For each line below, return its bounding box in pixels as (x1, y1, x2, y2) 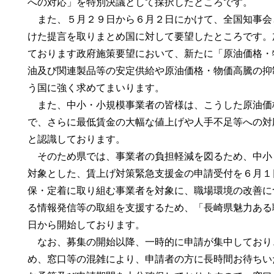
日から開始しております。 (28, 220, 146, 230)
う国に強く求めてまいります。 (28, 83, 165, 93)
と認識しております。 (28, 134, 126, 144)
